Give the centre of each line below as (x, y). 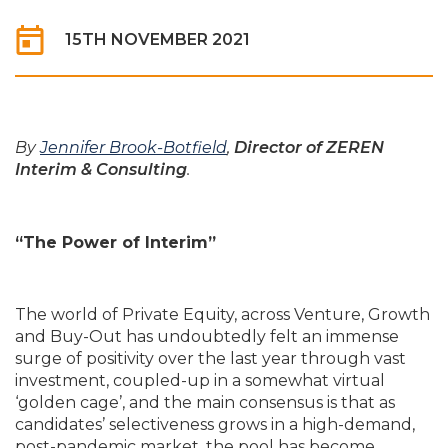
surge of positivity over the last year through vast (210, 358)
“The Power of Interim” (115, 242)
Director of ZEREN (309, 147)
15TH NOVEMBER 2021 (157, 39)
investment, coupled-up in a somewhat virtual (200, 380)
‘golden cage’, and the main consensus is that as (205, 402)
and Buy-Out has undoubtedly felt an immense (207, 336)
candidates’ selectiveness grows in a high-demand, (215, 424)
